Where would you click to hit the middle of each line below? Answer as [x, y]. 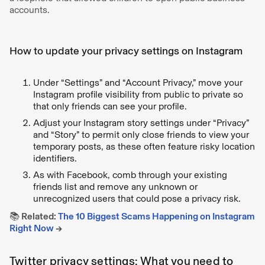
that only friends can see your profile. [110, 106]
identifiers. [55, 158]
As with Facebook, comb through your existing [130, 174]
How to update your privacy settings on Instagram [126, 51]
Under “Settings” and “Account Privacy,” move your [138, 82]
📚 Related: [34, 216]
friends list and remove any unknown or [115, 186]
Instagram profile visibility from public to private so [138, 94]
